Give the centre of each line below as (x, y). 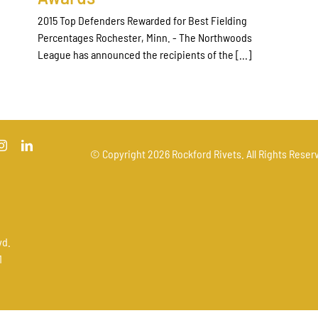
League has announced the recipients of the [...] (144, 54)
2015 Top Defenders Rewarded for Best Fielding (142, 20)
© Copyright (119, 154)
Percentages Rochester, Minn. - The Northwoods (145, 37)
